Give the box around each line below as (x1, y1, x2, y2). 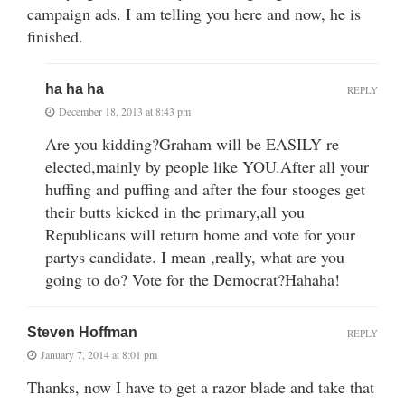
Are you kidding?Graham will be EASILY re (45, 132, 339, 155)
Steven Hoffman (27, 324, 137, 340)
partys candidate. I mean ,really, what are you (45, 245, 344, 268)
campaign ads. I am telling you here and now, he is (27, 2, 361, 24)
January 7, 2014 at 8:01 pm (41, 346, 157, 362)
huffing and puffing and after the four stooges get (45, 177, 365, 200)
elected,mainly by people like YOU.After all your (45, 155, 369, 177)
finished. (27, 24, 83, 47)
